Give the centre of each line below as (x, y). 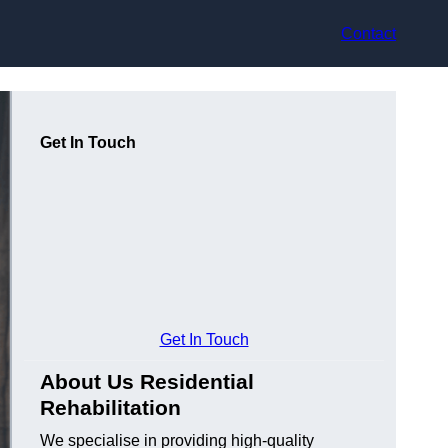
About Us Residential (147, 382)
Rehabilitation (110, 408)
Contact (368, 33)
